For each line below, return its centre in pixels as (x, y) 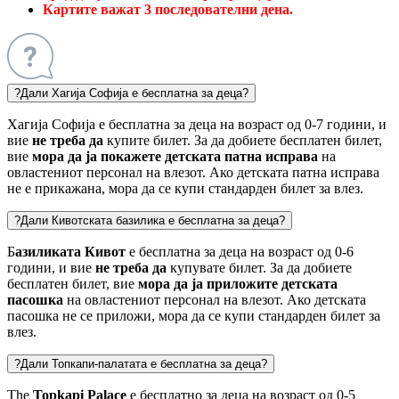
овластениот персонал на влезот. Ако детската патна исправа (193, 172)
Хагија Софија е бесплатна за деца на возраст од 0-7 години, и (197, 124)
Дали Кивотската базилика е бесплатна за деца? (153, 220)
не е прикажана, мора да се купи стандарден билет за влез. (185, 188)
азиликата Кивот (70, 251)
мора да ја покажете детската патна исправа (175, 156)
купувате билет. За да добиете (259, 267)
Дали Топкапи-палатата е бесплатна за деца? (144, 363)
